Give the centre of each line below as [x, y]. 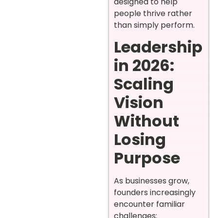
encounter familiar [149, 204]
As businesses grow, [152, 181]
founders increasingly [155, 193]
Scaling [144, 84]
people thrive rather [153, 13]
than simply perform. [154, 25]
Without [146, 121]
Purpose [147, 158]
